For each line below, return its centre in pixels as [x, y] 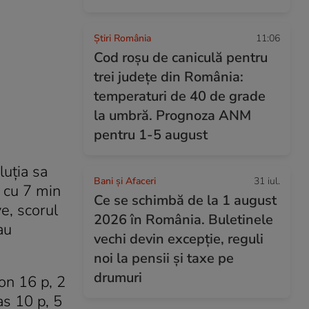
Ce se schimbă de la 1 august [185, 200]
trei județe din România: [169, 77]
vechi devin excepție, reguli [179, 239]
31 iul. [267, 181]
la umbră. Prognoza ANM [172, 116]
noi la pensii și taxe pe [164, 258]
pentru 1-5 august [151, 135]
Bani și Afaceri [125, 181]
